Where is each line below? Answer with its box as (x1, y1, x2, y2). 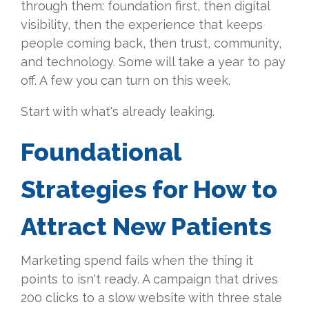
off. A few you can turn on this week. (21, 73, 230, 88)
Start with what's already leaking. (21, 104, 215, 119)
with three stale (188, 290, 282, 306)
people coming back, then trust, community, (21, 36, 281, 51)
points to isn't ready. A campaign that (21, 272, 242, 287)
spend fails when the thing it (84, 253, 253, 268)
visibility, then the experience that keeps (21, 17, 263, 32)
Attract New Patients (21, 212, 272, 241)
